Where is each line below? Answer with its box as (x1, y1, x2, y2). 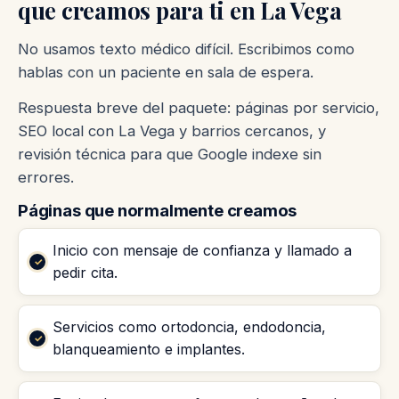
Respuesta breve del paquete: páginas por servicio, (18, 98, 379, 117)
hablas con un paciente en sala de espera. (18, 62, 313, 81)
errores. (18, 167, 74, 186)
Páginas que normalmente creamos (18, 199, 297, 221)
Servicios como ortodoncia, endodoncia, (53, 318, 326, 337)
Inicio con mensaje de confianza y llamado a (53, 241, 352, 260)
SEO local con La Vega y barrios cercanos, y (18, 121, 326, 140)
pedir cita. (53, 264, 118, 282)
